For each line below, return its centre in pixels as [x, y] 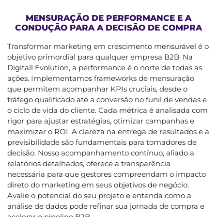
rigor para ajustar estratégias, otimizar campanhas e [101, 121]
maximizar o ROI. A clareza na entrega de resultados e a [108, 131]
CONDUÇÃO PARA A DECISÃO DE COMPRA [108, 27]
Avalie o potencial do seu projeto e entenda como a [99, 195]
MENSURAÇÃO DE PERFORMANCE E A [108, 18]
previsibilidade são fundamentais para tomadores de [102, 142]
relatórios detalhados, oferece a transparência [89, 163]
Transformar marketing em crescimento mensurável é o [108, 46]
